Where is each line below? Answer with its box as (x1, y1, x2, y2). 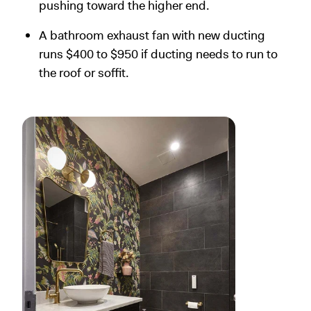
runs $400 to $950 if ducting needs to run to (39, 46, 278, 63)
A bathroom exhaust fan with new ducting (39, 27, 265, 44)
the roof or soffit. (39, 65, 129, 82)
